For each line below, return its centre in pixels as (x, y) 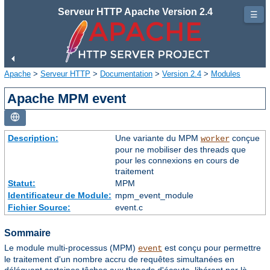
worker (215, 138)
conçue (244, 138)
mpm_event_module (154, 195)
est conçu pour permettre (212, 248)
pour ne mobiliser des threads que (180, 149)
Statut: (21, 183)
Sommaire (27, 233)
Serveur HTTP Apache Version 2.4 (135, 12)
